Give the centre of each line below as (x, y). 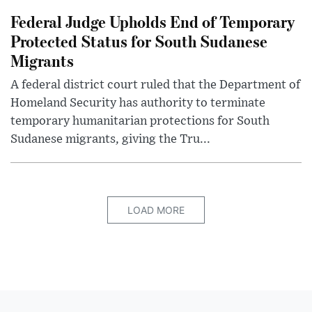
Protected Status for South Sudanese (139, 40)
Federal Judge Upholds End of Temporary (153, 21)
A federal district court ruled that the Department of (155, 85)
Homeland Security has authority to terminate (138, 103)
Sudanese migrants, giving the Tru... (110, 139)
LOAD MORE (156, 210)
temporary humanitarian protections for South (140, 121)
